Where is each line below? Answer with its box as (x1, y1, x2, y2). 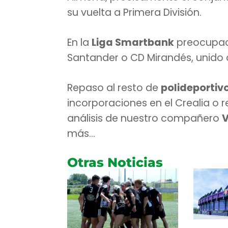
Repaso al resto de (67, 81, 161, 95)
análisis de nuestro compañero (67, 111, 222, 126)
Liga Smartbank (92, 36, 174, 50)
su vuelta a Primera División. (67, 6, 202, 20)
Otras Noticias (67, 155, 163, 170)
